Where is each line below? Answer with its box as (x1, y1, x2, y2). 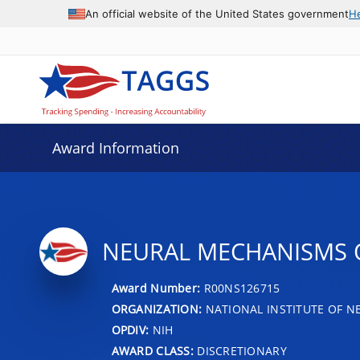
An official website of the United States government (85, 6, 349, 20)
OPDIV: (111, 321, 149, 337)
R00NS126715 (203, 280, 280, 296)
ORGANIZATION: (111, 301, 202, 317)
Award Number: (111, 280, 204, 296)
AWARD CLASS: (111, 342, 194, 358)
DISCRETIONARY (193, 342, 287, 358)
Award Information (51, 138, 179, 157)
